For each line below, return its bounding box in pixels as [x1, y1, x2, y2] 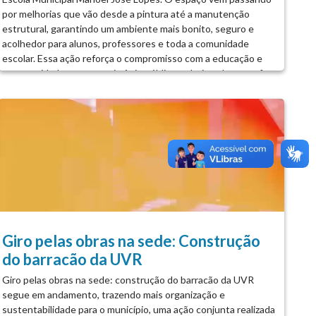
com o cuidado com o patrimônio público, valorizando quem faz [2, 66, 272, 79]
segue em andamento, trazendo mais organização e [2, 288, 226, 300]
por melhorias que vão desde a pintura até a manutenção [2, 7, 250, 20]
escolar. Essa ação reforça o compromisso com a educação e [2, 51, 263, 64]
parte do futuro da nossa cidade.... [2, 81, 151, 94]
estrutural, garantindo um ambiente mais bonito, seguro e [2, 22, 255, 35]
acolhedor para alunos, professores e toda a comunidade [2, 37, 250, 49]
